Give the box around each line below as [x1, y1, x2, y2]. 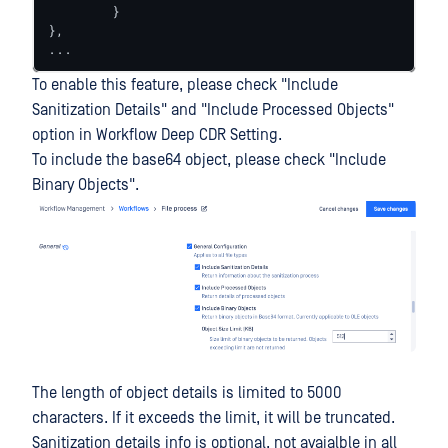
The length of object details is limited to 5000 [32, 384, 342, 403]
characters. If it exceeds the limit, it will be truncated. [32, 409, 395, 428]
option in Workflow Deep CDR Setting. [32, 126, 282, 144]
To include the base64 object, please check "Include [32, 151, 386, 169]
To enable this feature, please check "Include [32, 76, 338, 94]
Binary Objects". [32, 176, 139, 194]
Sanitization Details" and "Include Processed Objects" [32, 101, 394, 119]
